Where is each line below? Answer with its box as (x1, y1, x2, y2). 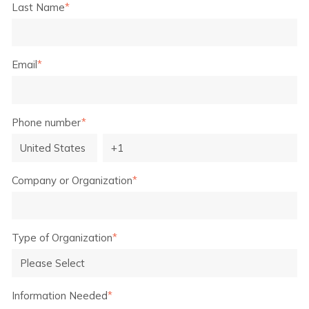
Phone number (12, 116, 81, 130)
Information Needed (12, 289, 108, 303)
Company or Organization (12, 173, 132, 187)
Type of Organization (12, 231, 112, 245)
